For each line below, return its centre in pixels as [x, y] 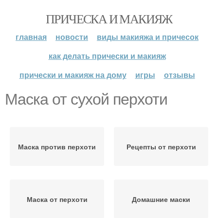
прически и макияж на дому [73, 75]
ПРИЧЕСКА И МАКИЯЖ [109, 18]
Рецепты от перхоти [161, 146]
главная [31, 37]
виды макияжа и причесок [148, 37]
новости [72, 37]
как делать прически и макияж [107, 56]
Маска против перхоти [57, 146]
